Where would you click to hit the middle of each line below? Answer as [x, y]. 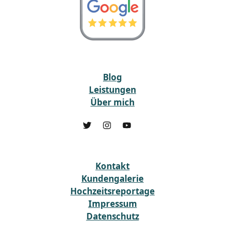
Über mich [113, 102]
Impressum [113, 204]
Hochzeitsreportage [113, 191]
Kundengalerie [113, 179]
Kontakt [113, 166]
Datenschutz [113, 216]
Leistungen [113, 89]
